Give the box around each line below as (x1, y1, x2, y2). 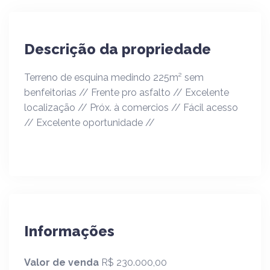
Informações (24, 222, 115, 240)
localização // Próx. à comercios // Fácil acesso (24, 101, 238, 113)
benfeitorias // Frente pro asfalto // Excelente (24, 86, 229, 98)
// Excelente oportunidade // (24, 116, 155, 128)
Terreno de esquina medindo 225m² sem (24, 71, 204, 83)
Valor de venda (24, 256, 101, 268)
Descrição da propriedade (24, 40, 211, 58)
